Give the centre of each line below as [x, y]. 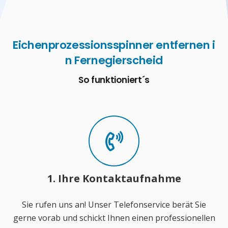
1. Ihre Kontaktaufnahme [114, 179]
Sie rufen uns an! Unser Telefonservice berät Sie [114, 205]
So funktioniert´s [114, 80]
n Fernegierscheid [114, 60]
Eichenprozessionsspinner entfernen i [114, 45]
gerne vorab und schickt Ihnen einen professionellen [114, 218]
